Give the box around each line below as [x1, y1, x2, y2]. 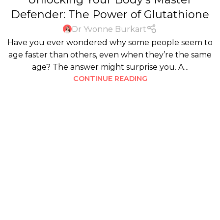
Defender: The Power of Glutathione [11, 7, 209, 21]
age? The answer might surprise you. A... [31, 62, 189, 72]
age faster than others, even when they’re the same [8, 50, 212, 59]
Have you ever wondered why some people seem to [7, 37, 213, 47]
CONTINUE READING [73, 74, 147, 83]
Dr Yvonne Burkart [72, 24, 147, 34]
